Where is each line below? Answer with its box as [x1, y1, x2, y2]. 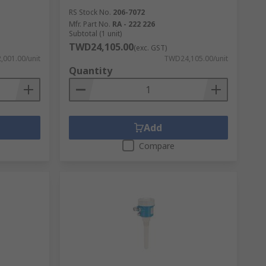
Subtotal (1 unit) [68, 28, 122, 39]
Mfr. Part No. [68, 19, 110, 29]
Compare [138, 140, 175, 151]
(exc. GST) [133, 43, 167, 53]
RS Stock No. [68, 7, 111, 17]
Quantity [68, 64, 112, 77]
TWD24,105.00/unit [163, 53, 228, 64]
